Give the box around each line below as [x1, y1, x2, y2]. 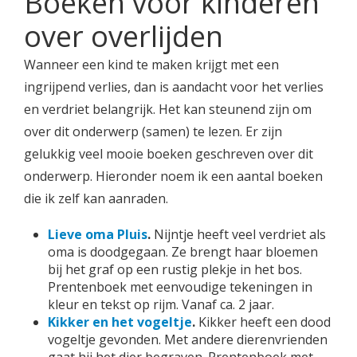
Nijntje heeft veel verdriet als [151, 226, 326, 243]
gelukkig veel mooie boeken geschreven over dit [24, 145, 313, 163]
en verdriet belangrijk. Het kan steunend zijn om [24, 100, 312, 118]
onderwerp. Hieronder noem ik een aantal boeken [24, 167, 323, 185]
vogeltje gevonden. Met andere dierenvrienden [48, 331, 328, 348]
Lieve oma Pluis [48, 226, 147, 243]
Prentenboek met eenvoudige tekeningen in [48, 278, 312, 296]
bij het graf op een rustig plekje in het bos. [48, 261, 302, 278]
